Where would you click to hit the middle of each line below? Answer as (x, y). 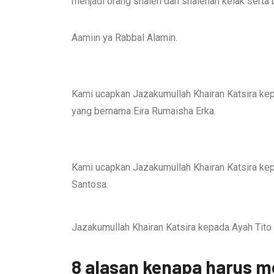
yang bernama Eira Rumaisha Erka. (144, 111)
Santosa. (90, 184)
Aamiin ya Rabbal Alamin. (124, 38)
